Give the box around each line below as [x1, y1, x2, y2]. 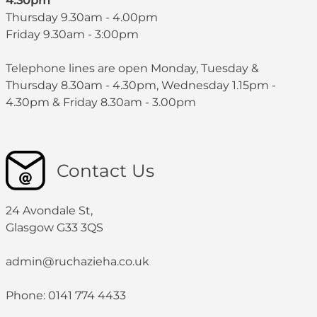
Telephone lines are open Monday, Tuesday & [6, 61, 259, 75]
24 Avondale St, [6, 203, 93, 217]
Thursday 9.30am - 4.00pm [6, 10, 158, 24]
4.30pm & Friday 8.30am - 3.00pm [6, 95, 202, 109]
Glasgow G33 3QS [6, 220, 103, 234]
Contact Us [57, 159, 154, 181]
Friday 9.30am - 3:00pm [6, 27, 139, 41]
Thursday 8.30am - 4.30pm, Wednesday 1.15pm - [6, 78, 276, 92]
